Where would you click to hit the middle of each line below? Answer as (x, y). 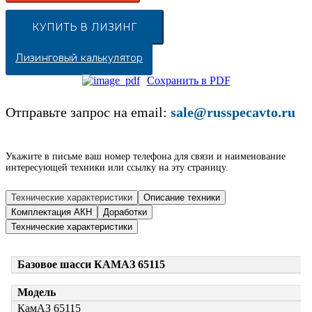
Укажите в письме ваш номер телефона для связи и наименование (146, 157)
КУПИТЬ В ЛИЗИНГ (85, 27)
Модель (37, 292)
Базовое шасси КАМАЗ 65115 (91, 264)
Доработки (125, 212)
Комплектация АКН (52, 212)
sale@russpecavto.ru (233, 112)
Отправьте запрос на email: (88, 112)
